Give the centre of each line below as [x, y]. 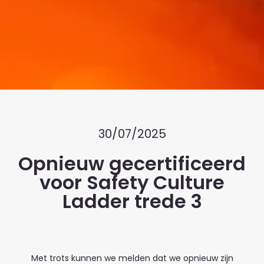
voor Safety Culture [132, 182]
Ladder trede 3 [132, 201]
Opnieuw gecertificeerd [132, 163]
